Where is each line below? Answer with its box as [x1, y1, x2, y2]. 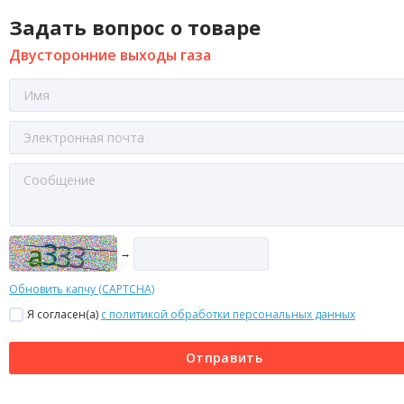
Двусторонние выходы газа [9, 45, 211, 65]
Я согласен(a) [27, 307, 101, 323]
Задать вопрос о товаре [9, 14, 261, 41]
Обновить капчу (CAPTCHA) [9, 281, 154, 297]
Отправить [186, 349, 262, 366]
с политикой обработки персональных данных [101, 307, 355, 323]
